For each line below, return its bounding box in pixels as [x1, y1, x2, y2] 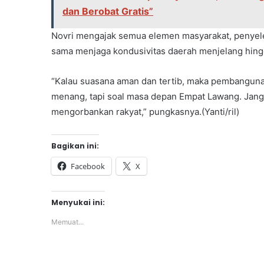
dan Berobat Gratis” [62, 5, 153, 18]
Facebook [71, 161, 105, 172]
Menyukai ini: [51, 197, 105, 208]
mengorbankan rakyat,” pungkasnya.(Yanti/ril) [51, 106, 239, 118]
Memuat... [51, 217, 84, 227]
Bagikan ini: [51, 141, 99, 151]
